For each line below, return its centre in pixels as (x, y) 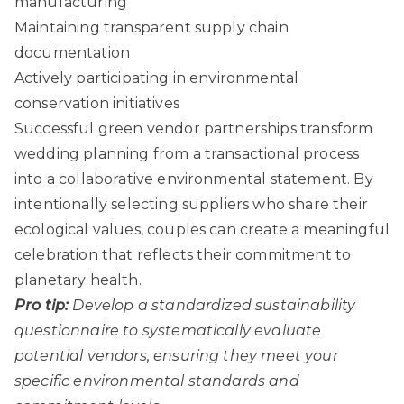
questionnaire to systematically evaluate (168, 330)
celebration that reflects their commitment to (183, 254)
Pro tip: (42, 305)
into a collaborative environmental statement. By (194, 179)
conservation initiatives (97, 103)
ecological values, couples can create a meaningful (202, 229)
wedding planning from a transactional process (187, 153)
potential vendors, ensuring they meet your (176, 355)
